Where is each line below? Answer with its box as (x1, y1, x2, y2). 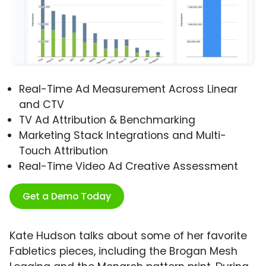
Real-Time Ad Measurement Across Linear (19, 82, 237, 97)
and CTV (19, 97, 64, 112)
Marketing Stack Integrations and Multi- (19, 128, 226, 143)
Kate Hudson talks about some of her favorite (9, 229, 247, 243)
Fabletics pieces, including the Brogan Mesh (9, 244, 237, 259)
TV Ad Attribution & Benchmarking (19, 113, 195, 128)
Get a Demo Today (23, 189, 111, 204)
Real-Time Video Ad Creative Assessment (19, 159, 238, 174)
